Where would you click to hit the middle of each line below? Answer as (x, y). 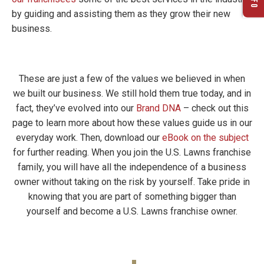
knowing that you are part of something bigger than (132, 196)
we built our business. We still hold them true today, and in (132, 93)
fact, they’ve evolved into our (76, 108)
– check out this (214, 108)
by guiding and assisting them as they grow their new (121, 14)
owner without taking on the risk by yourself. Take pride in (132, 181)
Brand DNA (158, 108)
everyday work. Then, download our (89, 137)
